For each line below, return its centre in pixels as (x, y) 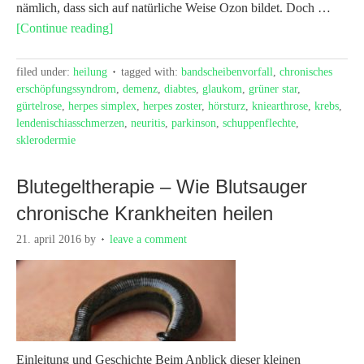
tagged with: (151, 71)
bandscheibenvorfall (227, 71)
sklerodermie (46, 140)
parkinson (194, 123)
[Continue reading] (65, 28)
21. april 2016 (49, 239)
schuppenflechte (259, 123)
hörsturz (227, 106)
